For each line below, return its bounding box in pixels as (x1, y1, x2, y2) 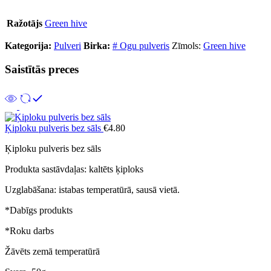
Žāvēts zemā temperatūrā (5, 246, 100, 256)
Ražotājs (7, 18, 42, 29)
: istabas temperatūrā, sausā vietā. (54, 184, 180, 195)
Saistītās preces (5, 62, 79, 76)
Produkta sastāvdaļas (5, 163, 84, 174)
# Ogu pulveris (113, 41, 169, 51)
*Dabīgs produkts (5, 204, 73, 215)
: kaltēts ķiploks (84, 163, 146, 174)
